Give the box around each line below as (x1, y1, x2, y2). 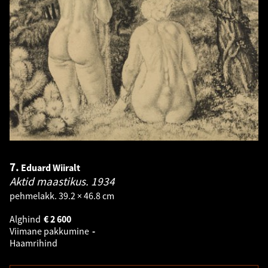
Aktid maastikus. (10, 173, 91, 188)
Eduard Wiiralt (21, 161, 80, 173)
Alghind (10, 212, 42, 225)
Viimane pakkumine (10, 224, 91, 237)
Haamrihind (10, 236, 59, 249)
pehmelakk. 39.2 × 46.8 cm (10, 189, 114, 202)
